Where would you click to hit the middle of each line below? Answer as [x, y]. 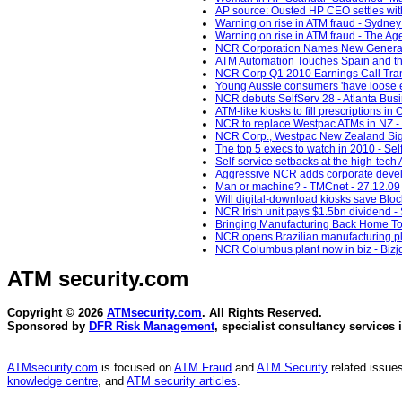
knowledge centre [52, 381]
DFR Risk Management [152, 327]
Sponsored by [48, 327]
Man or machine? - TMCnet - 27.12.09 [308, 187]
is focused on [136, 368]
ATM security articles [182, 381]
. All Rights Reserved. [262, 313]
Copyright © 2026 [57, 313]
